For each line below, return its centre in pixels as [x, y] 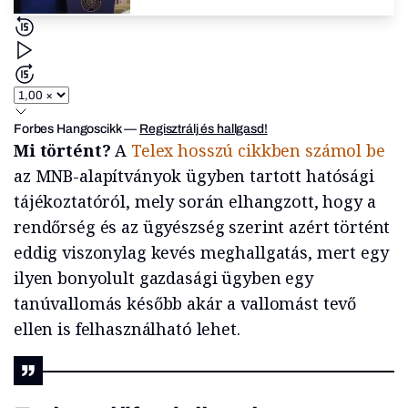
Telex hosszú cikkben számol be [258, 151]
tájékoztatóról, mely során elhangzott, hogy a [195, 202]
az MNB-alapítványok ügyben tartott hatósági [194, 176]
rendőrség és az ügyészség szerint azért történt [202, 227]
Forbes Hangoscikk [68, 129]
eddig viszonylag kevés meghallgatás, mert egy [201, 253]
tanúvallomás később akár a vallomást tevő [185, 304]
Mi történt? [65, 151]
